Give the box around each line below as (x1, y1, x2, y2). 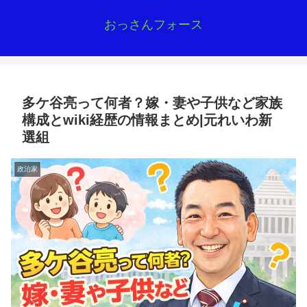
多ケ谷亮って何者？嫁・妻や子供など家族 (22, 95, 282, 110)
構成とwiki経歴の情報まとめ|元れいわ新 (22, 112, 272, 127)
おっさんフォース (104, 18, 203, 32)
